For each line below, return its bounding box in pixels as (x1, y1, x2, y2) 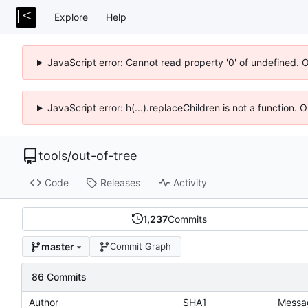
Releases (100, 177, 140, 189)
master (41, 241, 74, 253)
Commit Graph (110, 241, 172, 252)
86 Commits (32, 270, 87, 283)
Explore (54, 10, 88, 23)
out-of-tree (71, 148, 137, 163)
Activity (173, 177, 207, 189)
